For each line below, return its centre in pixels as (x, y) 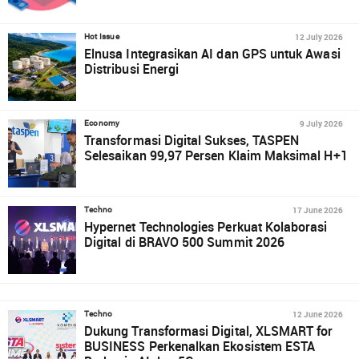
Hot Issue (102, 36)
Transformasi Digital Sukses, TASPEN (192, 140)
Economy (102, 123)
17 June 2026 (317, 210)
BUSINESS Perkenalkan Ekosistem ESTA (200, 346)
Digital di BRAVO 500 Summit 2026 (185, 242)
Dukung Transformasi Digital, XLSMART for (209, 331)
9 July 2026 (321, 123)
